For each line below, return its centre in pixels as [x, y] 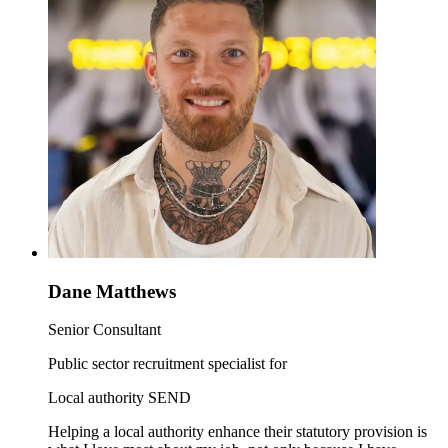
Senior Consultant [104, 330]
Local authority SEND [119, 398]
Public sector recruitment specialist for [167, 364]
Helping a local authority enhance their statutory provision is [237, 432]
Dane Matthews [112, 291]
